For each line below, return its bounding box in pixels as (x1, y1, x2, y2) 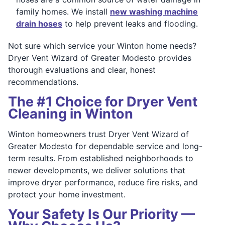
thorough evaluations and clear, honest (8, 64, 156, 75)
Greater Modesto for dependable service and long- (8, 141, 202, 151)
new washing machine (110, 6, 198, 17)
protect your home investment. (8, 189, 126, 199)
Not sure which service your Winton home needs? (8, 40, 196, 51)
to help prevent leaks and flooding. (62, 18, 198, 29)
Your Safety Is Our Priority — (8, 205, 195, 222)
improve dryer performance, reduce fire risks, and (8, 177, 198, 187)
